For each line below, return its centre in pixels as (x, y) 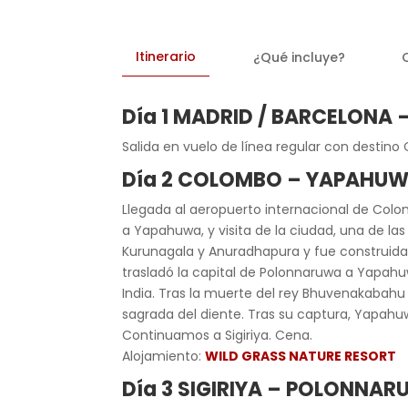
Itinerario (166, 56)
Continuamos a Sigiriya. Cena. (218, 335)
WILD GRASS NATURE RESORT (301, 356)
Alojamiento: (164, 356)
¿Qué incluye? (299, 57)
